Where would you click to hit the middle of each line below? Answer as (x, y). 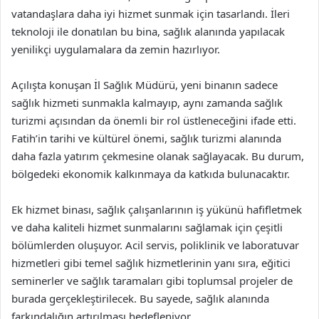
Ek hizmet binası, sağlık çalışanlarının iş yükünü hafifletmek (157, 209)
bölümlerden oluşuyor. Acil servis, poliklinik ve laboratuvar (155, 245)
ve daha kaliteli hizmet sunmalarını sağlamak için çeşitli (147, 227)
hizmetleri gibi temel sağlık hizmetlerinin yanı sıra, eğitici (151, 263)
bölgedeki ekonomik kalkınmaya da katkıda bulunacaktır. (151, 174)
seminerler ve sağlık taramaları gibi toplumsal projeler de (152, 281)
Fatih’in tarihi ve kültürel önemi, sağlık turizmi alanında (146, 138)
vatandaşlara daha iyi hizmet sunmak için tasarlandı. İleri (151, 14)
